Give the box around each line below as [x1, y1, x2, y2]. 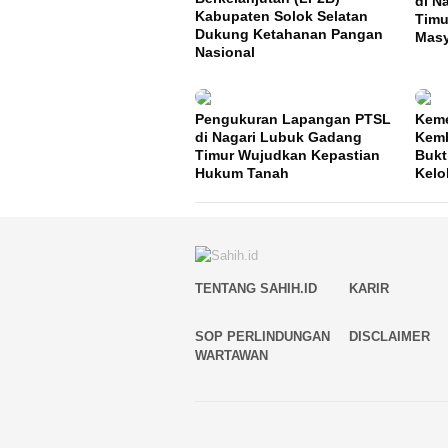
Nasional [195, 44, 255, 61]
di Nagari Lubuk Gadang [195, 129, 362, 146]
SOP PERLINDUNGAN [195, 329, 330, 345]
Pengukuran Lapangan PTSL [195, 111, 391, 128]
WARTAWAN [195, 348, 268, 364]
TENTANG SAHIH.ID [195, 281, 317, 297]
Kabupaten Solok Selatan [195, 8, 368, 25]
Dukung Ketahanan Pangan [195, 26, 383, 43]
